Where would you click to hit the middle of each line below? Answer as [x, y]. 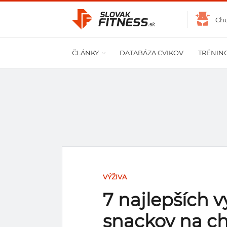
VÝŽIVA [115, 177]
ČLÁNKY [85, 53]
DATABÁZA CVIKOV [152, 53]
